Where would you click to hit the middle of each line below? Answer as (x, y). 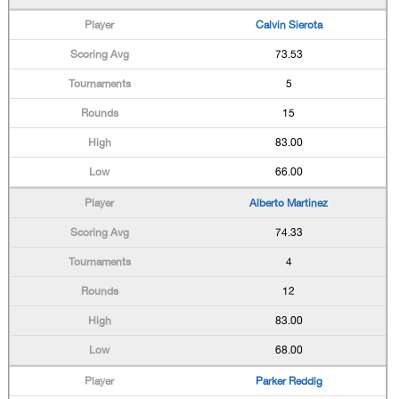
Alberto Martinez (289, 203)
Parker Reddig (289, 381)
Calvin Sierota (289, 25)
